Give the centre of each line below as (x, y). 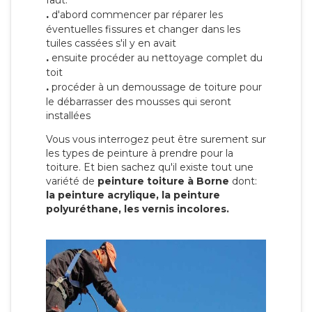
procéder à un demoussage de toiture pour (155, 87)
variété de (72, 181)
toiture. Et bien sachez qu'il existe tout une (150, 167)
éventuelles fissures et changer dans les (143, 30)
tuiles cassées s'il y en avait (111, 44)
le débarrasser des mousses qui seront (139, 102)
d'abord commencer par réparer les (136, 15)
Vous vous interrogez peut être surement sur (156, 140)
